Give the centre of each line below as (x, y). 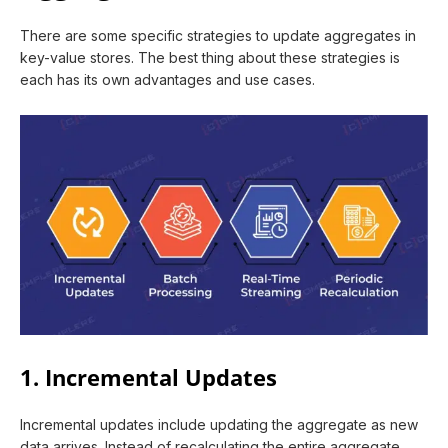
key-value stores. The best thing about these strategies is (210, 57)
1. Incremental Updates (148, 377)
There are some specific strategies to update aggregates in (218, 35)
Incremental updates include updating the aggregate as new (219, 424)
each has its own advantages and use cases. (167, 79)
